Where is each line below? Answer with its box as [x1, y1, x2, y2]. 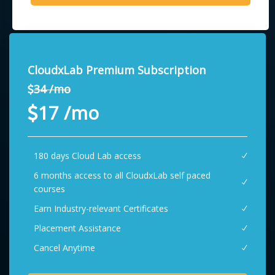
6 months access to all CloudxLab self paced [34, 169, 211, 182]
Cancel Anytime [34, 242, 95, 254]
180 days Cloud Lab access [34, 150, 141, 162]
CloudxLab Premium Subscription [28, 63, 206, 78]
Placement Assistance [34, 222, 121, 234]
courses [34, 183, 65, 195]
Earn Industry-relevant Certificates [34, 203, 168, 215]
